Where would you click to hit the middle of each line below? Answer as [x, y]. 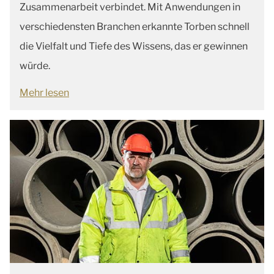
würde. [35, 65]
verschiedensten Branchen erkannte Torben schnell [135, 26]
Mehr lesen [44, 92]
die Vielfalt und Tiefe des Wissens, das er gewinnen [134, 46]
